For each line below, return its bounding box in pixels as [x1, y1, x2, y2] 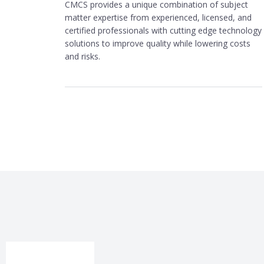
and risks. [65, 50, 100, 62]
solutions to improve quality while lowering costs [65, 37, 250, 49]
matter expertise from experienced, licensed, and [65, 11, 252, 23]
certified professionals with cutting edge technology [65, 24, 262, 36]
